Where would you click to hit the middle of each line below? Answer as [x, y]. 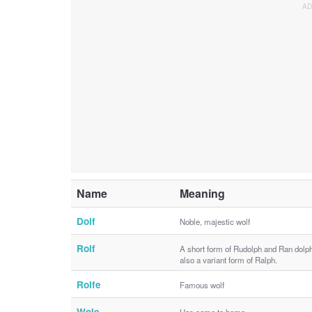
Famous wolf [202, 284]
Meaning [202, 193]
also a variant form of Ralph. [228, 259]
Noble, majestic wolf [215, 221]
